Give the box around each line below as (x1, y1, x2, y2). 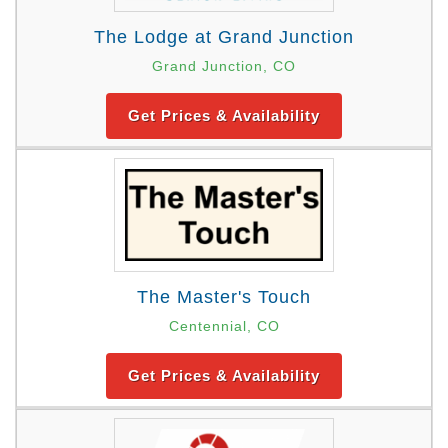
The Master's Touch (137, 287, 311, 308)
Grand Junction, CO (152, 57, 296, 74)
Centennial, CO (168, 318, 280, 335)
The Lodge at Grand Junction (94, 26, 354, 47)
